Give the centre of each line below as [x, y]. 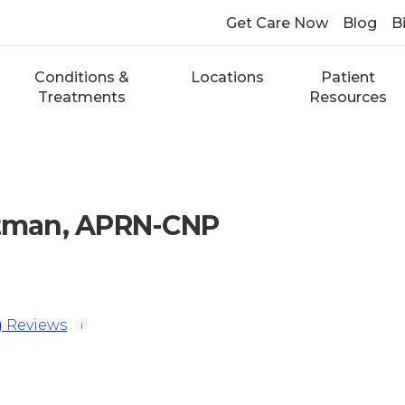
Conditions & [81, 77]
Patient [348, 77]
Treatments [81, 97]
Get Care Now [277, 23]
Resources [348, 97]
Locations [228, 77]
